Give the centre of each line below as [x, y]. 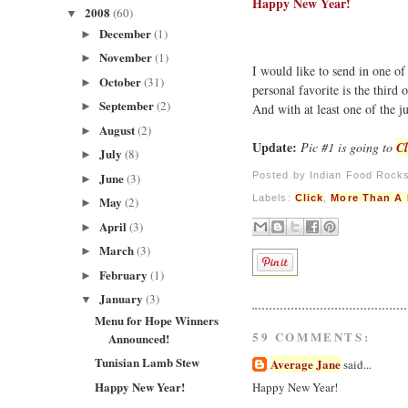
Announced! [139, 338]
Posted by [281, 174]
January [122, 299]
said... [356, 365]
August [118, 129]
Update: [275, 147]
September [127, 106]
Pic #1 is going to [347, 147]
